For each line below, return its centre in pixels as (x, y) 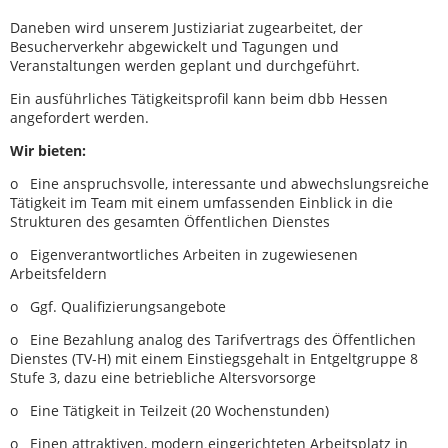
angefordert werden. (81, 117)
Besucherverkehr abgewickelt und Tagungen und (174, 46)
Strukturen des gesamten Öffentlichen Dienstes (172, 221)
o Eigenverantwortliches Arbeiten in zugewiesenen (184, 254)
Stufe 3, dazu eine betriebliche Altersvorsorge (163, 377)
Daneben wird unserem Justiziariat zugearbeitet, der (186, 27)
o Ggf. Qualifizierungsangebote (120, 306)
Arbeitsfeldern (60, 273)
